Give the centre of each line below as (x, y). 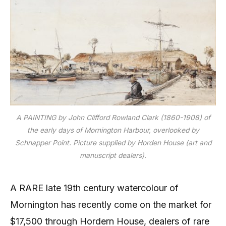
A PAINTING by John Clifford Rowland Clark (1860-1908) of (113, 117)
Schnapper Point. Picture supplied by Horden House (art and (113, 143)
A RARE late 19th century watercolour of (94, 188)
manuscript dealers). (113, 155)
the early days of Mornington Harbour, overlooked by (113, 130)
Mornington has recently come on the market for (111, 205)
